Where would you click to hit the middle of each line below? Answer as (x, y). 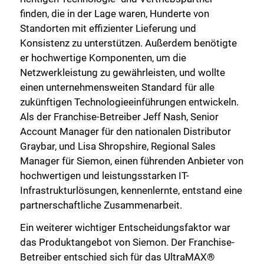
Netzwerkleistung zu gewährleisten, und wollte (123, 72)
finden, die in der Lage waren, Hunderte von (115, 13)
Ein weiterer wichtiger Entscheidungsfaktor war (125, 227)
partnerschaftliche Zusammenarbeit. (101, 205)
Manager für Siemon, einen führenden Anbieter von (132, 161)
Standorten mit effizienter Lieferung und (108, 28)
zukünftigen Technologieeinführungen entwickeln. (129, 102)
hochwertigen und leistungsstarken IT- (105, 175)
